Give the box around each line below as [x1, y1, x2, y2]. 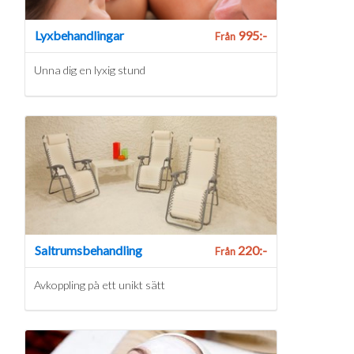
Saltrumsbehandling [35, 242, 142, 258]
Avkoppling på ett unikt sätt [33, 277, 165, 292]
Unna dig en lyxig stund [33, 63, 145, 77]
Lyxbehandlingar [35, 28, 124, 43]
